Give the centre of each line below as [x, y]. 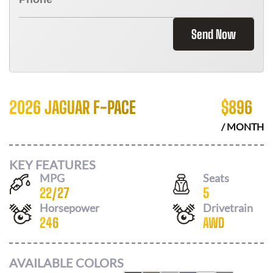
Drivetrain [228, 207]
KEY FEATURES [52, 164]
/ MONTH [243, 126]
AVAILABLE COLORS [66, 263]
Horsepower [69, 207]
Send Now [214, 34]
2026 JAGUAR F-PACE [73, 107]
